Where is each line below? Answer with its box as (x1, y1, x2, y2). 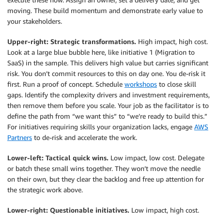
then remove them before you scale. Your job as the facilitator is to (7, 101, 209, 110)
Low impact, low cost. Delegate (108, 154, 204, 162)
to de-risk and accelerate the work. (32, 133, 137, 142)
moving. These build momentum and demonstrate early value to (7, 6, 203, 15)
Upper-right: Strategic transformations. (7, 37, 136, 46)
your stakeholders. (7, 17, 62, 26)
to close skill (157, 80, 196, 89)
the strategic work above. (7, 186, 83, 194)
